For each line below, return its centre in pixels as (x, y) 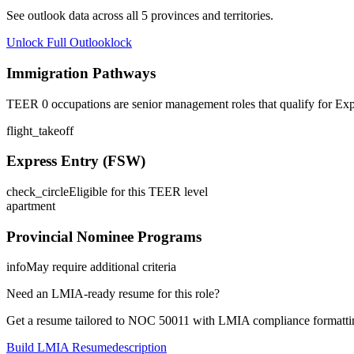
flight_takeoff (40, 130)
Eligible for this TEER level (138, 192)
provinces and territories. (211, 16)
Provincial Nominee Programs (104, 236)
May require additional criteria (101, 267)
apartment (31, 206)
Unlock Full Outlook (58, 43)
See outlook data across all (74, 16)
